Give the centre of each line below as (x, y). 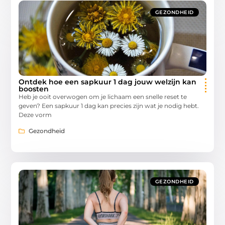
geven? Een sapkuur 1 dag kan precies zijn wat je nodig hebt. (109, 105)
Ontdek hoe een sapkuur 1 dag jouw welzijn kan (108, 82)
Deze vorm (35, 115)
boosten (34, 89)
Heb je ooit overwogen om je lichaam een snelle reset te (103, 96)
